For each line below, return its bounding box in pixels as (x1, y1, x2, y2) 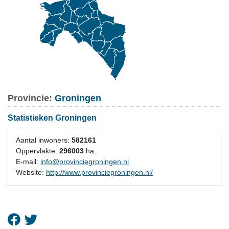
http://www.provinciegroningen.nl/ (46, 168, 153, 176)
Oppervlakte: (16, 147, 59, 155)
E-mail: (16, 157, 40, 166)
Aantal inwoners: (16, 136, 72, 144)
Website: (16, 168, 46, 176)
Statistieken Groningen (8, 113, 97, 122)
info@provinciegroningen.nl (40, 157, 129, 166)
